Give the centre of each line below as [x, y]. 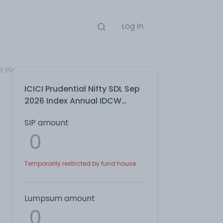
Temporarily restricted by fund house [80, 164]
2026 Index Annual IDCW [73, 101]
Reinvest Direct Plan [64, 113]
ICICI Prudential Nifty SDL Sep [82, 89]
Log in [132, 26]
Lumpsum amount [60, 198]
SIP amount [47, 123]
